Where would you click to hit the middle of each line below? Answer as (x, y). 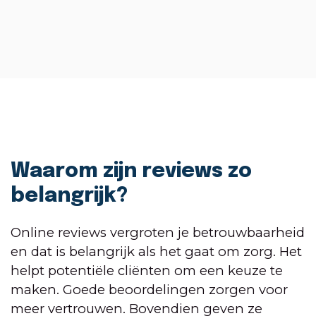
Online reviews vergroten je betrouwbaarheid (158, 233)
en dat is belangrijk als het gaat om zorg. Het (156, 252)
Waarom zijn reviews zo (131, 171)
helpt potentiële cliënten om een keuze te (147, 271)
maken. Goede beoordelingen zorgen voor (149, 290)
